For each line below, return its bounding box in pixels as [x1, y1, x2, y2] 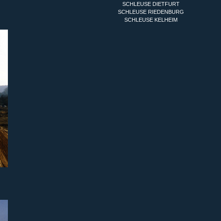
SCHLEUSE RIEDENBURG [118, 9, 184, 15]
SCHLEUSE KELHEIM [124, 17, 178, 23]
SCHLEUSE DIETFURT [122, 1, 180, 7]
